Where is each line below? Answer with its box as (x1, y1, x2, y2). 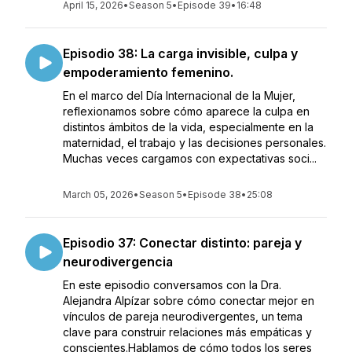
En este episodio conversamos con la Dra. (63, 278, 281, 291)
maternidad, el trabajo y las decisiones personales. (63, 136, 326, 149)
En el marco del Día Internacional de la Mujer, (63, 89, 295, 102)
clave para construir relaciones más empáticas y (63, 325, 312, 339)
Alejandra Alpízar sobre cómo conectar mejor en (63, 294, 314, 307)
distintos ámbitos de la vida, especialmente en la (63, 120, 313, 134)
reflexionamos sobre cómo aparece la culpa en (63, 104, 310, 118)
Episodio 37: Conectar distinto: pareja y (63, 235, 302, 251)
